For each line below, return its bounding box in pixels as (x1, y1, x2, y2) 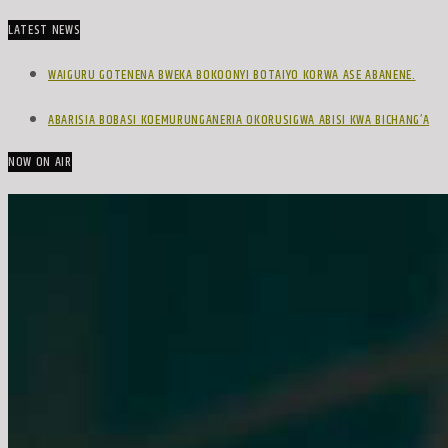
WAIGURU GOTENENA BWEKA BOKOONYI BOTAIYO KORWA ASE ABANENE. (48, 64, 416, 85)
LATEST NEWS (8, 19, 81, 40)
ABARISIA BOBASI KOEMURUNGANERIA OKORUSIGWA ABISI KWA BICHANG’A (48, 109, 430, 130)
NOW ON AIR (8, 152, 72, 173)
